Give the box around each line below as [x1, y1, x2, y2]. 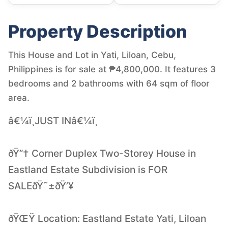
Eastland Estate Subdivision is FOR [8, 163, 167, 176]
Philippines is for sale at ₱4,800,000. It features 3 [8, 64, 216, 74]
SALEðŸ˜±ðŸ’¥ [8, 180, 74, 192]
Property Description [8, 20, 187, 42]
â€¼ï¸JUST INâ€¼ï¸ [8, 115, 98, 127]
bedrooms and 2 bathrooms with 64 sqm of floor [8, 78, 210, 89]
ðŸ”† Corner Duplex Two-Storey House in [8, 147, 196, 159]
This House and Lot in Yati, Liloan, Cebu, [8, 49, 176, 60]
